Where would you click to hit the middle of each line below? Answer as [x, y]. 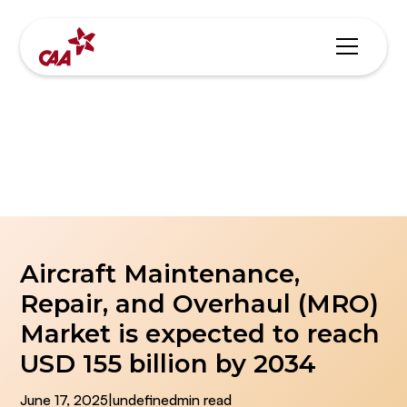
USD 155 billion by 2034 [169, 363]
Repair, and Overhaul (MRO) [200, 303]
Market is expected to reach [200, 333]
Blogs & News [203, 143]
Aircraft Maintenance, [160, 273]
